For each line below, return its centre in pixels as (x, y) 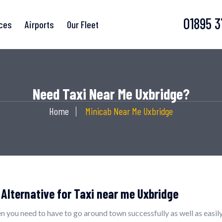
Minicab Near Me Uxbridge (129, 111)
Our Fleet (83, 24)
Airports (39, 24)
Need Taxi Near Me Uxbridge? (111, 94)
